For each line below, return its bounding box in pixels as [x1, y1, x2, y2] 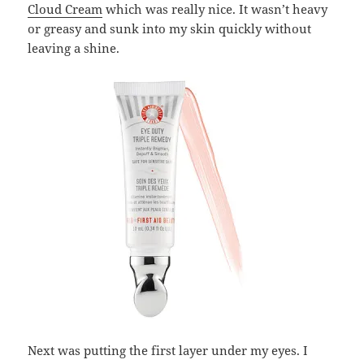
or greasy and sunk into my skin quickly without [28, 20, 312, 37]
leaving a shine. [28, 40, 120, 57]
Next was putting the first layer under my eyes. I [28, 342, 309, 359]
